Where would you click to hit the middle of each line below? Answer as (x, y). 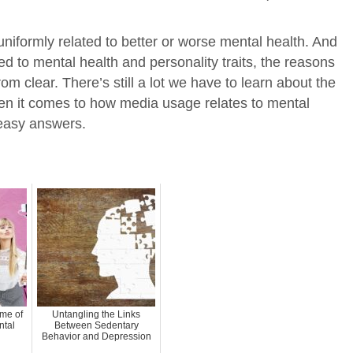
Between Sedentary (96, 326)
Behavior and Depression (96, 337)
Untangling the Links (96, 315)
